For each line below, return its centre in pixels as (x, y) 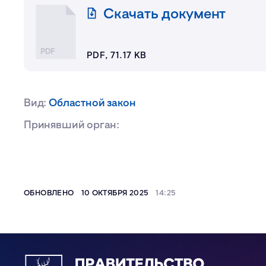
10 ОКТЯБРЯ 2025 (115, 192)
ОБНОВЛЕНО (49, 192)
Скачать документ (165, 13)
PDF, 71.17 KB (117, 55)
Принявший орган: (72, 124)
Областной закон (92, 102)
